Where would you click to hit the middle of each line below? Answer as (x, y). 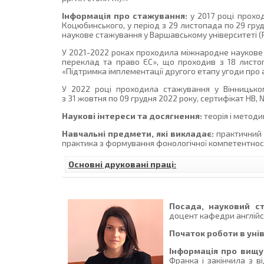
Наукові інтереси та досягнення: (132, 116)
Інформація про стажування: (125, 16)
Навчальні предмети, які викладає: (138, 134)
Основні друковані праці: (123, 164)
